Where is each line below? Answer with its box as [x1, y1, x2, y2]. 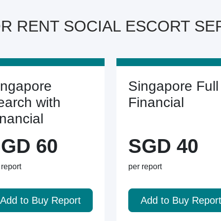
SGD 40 [128, 135, 198, 157]
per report [128, 162, 162, 171]
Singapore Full [128, 78, 219, 94]
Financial [128, 95, 184, 110]
